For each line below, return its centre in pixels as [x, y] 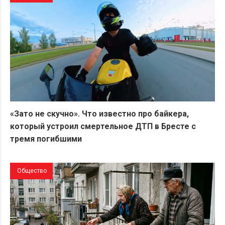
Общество [32, 171]
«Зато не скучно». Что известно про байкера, [99, 114]
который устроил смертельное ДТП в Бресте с [103, 126]
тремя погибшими [46, 139]
